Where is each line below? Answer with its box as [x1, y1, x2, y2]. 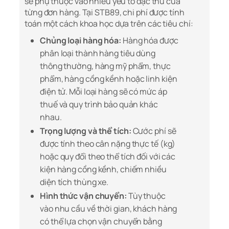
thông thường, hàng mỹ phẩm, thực [40, 60, 171, 72]
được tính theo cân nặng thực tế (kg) [40, 138, 176, 150]
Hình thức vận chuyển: [40, 190, 127, 202]
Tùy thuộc [126, 190, 166, 202]
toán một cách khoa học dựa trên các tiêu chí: [25, 18, 193, 30]
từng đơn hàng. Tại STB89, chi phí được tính [25, 7, 185, 18]
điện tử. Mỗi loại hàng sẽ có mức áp [40, 86, 167, 98]
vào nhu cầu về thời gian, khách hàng [40, 203, 177, 215]
